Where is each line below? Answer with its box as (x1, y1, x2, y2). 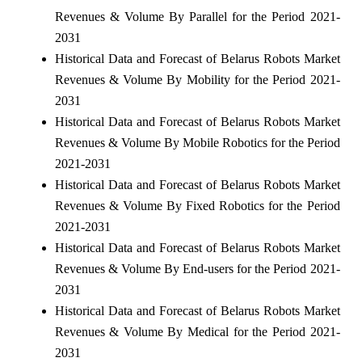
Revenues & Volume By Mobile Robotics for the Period (54, 135, 340, 149)
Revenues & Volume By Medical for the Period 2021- (54, 324, 340, 339)
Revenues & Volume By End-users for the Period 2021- (54, 261, 340, 276)
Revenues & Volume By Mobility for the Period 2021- (54, 72, 340, 86)
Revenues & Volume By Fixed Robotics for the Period (54, 198, 340, 213)
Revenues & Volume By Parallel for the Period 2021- (54, 9, 340, 23)
